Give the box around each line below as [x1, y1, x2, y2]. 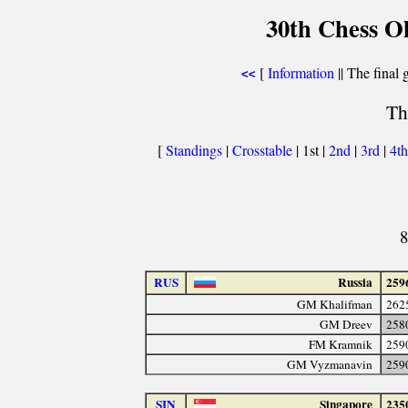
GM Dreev [320, 315, 373, 332]
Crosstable [232, 140, 292, 160]
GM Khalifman [297, 295, 373, 312]
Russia [338, 272, 373, 291]
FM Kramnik [309, 335, 373, 352]
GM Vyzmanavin [287, 355, 373, 372]
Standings [166, 140, 222, 160]
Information [267, 63, 334, 82]
